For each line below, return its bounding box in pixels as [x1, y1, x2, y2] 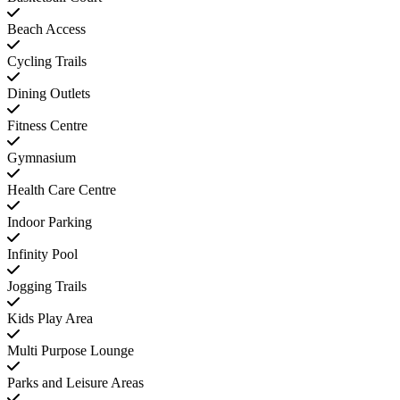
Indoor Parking [7, 214, 92, 230]
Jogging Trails [7, 279, 87, 295]
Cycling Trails [7, 54, 87, 70]
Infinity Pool [7, 246, 78, 262]
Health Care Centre [7, 182, 116, 198]
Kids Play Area [7, 311, 93, 327]
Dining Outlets [7, 86, 90, 102]
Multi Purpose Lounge [7, 343, 134, 359]
